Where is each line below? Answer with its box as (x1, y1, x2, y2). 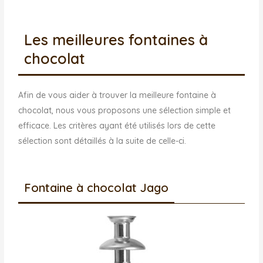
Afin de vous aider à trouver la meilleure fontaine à (18, 90, 217, 101)
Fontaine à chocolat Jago (24, 180, 169, 195)
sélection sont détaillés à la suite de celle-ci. (18, 136, 187, 147)
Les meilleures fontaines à (24, 31, 208, 49)
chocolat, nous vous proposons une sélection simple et (18, 105, 231, 116)
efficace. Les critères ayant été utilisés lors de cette (18, 120, 216, 131)
